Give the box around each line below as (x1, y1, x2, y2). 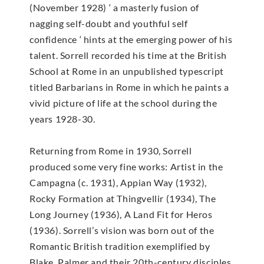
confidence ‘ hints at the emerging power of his (29, 33, 233, 45)
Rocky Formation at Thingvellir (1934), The (29, 192, 216, 204)
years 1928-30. (29, 113, 95, 124)
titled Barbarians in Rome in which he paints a (29, 81, 229, 93)
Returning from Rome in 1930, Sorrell (29, 144, 192, 156)
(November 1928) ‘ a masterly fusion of (29, 1, 199, 13)
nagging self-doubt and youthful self (29, 17, 188, 29)
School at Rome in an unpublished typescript (29, 65, 224, 77)
